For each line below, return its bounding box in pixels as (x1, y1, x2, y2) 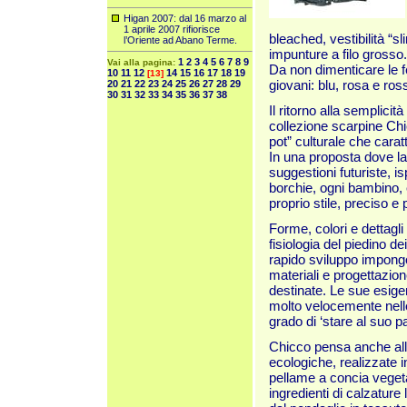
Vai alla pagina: (107, 57, 178, 67)
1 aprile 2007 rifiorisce (124, 24, 220, 35)
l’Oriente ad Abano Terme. (124, 35, 237, 45)
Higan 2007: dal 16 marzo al (124, 13, 246, 24)
